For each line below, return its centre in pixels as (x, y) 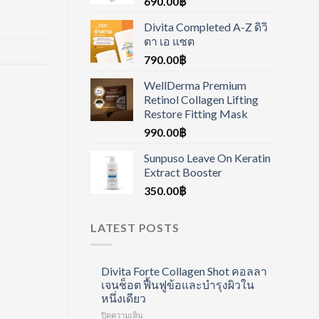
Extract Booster (183, 172)
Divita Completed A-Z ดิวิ (206, 26)
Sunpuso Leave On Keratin (207, 157)
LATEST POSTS (135, 227)
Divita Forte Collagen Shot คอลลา (184, 271)
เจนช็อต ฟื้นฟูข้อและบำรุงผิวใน (178, 285)
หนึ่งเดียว (124, 298)
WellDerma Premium (195, 85)
